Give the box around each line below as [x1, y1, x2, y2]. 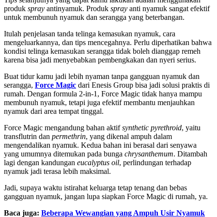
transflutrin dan [4, 132, 52, 141]
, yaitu [182, 124, 201, 132]
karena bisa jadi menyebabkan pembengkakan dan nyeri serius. [4, 56, 196, 64]
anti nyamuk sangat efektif [129, 4, 210, 13]
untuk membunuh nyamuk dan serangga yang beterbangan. [4, 13, 185, 22]
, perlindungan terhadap [119, 158, 191, 167]
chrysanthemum [124, 150, 173, 158]
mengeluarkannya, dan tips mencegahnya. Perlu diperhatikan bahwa [4, 38, 212, 47]
